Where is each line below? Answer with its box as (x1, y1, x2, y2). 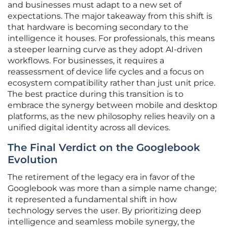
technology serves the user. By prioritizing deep (8, 206, 201, 216)
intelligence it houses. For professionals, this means (8, 33, 215, 44)
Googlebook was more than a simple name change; (8, 183, 216, 194)
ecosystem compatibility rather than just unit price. (8, 78, 215, 88)
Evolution (8, 154, 58, 166)
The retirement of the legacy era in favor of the (8, 172, 195, 182)
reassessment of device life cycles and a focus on (8, 67, 204, 77)
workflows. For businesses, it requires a (8, 56, 164, 66)
